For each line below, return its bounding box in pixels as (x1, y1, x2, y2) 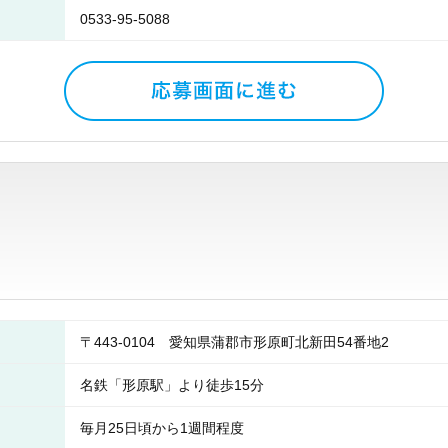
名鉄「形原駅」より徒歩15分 (80, 377, 264, 393)
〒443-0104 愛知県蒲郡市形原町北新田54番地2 (80, 334, 403, 350)
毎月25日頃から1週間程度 (80, 420, 244, 436)
